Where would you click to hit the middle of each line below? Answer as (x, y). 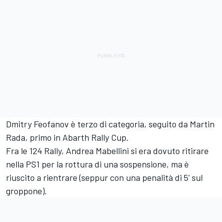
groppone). (27, 191)
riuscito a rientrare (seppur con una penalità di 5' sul (104, 177)
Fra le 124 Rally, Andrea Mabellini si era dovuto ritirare (107, 150)
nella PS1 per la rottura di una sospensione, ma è (97, 164)
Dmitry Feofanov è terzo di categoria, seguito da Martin (110, 124)
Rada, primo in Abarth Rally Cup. (67, 137)
